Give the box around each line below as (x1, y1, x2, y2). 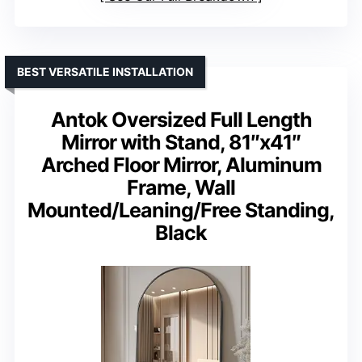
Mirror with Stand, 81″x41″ (61, 130, 301, 155)
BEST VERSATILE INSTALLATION (17, 65, 193, 79)
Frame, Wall (127, 175, 235, 200)
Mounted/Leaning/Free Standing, (27, 198, 335, 223)
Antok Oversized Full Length (50, 107, 312, 133)
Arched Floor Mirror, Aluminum (40, 153, 322, 178)
